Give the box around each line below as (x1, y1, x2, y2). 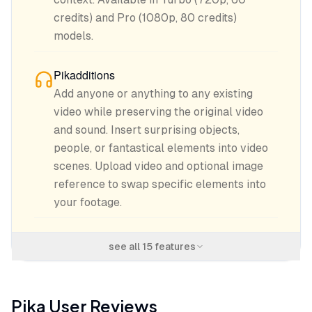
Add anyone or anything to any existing (54, 87, 253, 100)
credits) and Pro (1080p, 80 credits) (54, 11, 237, 24)
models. (54, 29, 93, 42)
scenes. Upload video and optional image (54, 159, 263, 173)
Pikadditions (54, 67, 115, 83)
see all (108, 241, 142, 252)
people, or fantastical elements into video (54, 141, 268, 155)
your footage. (54, 196, 122, 209)
